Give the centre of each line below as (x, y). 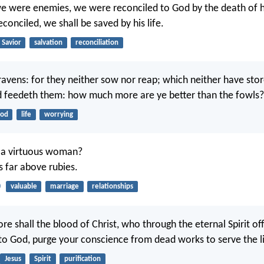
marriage (64, 187)
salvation (48, 42)
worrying (58, 115)
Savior (11, 42)
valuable (24, 187)
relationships (112, 187)
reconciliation (97, 42)
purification (82, 259)
